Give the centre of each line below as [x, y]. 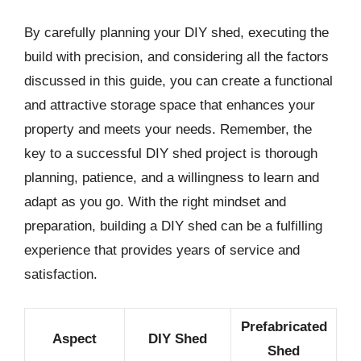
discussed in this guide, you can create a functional [178, 81]
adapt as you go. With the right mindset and [155, 202]
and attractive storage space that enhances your [170, 105]
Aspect [75, 338]
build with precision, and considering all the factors [176, 57]
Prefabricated [284, 326]
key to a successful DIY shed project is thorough [171, 154]
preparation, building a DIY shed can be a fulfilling [173, 226]
